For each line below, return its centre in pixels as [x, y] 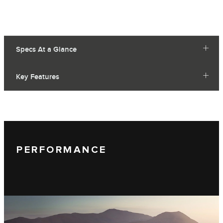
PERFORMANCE [62, 150]
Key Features [38, 77]
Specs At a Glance [46, 49]
